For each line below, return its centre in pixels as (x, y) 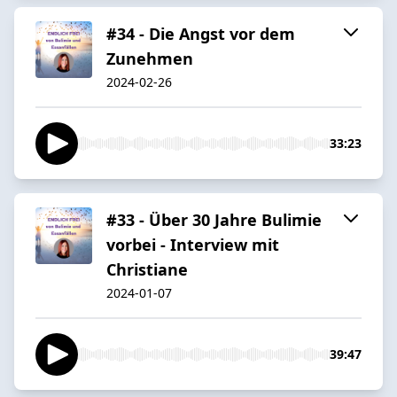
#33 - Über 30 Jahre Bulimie (214, 219)
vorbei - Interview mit (193, 244)
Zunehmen (150, 58)
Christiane (147, 269)
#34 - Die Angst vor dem (201, 33)
